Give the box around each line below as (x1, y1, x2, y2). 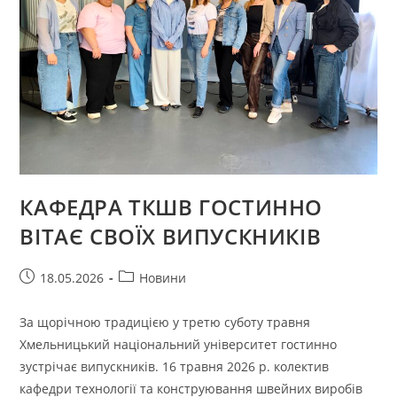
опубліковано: (19, 286, 105, 304)
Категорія (118, 268, 178, 285)
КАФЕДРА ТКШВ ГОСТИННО (19, 191, 323, 222)
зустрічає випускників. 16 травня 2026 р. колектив (19, 357, 330, 375)
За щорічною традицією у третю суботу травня (19, 313, 311, 331)
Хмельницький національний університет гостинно (19, 335, 338, 353)
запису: (118, 286, 164, 304)
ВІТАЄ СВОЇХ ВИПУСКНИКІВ (19, 221, 322, 251)
